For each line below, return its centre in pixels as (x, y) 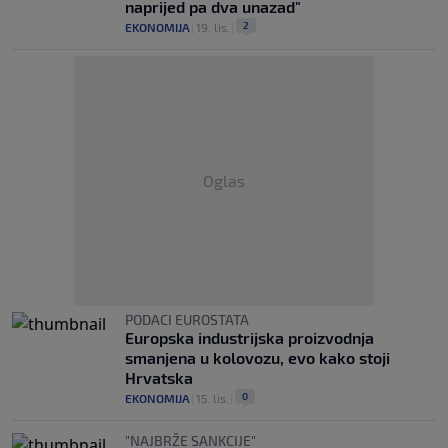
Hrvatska (159, 377)
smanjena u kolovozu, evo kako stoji (257, 357)
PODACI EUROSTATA (187, 319)
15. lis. (212, 398)
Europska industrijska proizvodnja (249, 337)
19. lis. (213, 27)
